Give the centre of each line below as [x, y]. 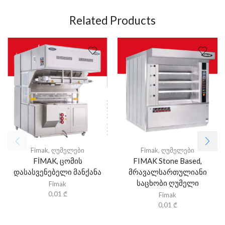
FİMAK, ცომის [58, 161]
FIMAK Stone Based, [167, 161]
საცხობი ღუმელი [167, 183]
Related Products [113, 21]
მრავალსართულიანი [167, 172]
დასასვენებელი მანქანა [58, 172]
